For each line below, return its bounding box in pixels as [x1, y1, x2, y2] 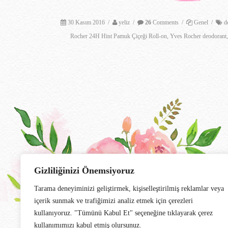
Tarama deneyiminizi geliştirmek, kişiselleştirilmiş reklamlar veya [34, 185, 224, 192]
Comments [151, 18, 179, 26]
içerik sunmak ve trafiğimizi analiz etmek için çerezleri [34, 197, 193, 205]
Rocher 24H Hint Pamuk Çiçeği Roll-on [70, 32, 167, 40]
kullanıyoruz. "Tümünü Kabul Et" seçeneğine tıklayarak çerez [34, 209, 213, 217]
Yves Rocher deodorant [170, 32, 227, 40]
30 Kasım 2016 [68, 18, 105, 26]
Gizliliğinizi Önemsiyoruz [34, 165, 134, 176]
